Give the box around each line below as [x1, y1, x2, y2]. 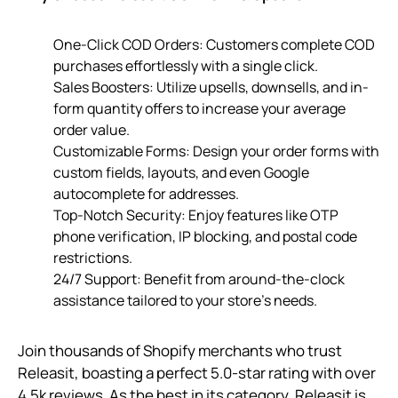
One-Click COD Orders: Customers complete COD [53, 35, 375, 55]
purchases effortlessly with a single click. [53, 56, 318, 76]
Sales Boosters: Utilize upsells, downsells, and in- [53, 77, 369, 98]
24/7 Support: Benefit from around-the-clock [53, 269, 345, 290]
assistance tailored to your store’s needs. [53, 291, 317, 311]
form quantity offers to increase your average [53, 99, 346, 119]
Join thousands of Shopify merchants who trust [18, 340, 342, 362]
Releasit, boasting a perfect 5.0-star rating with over [18, 362, 376, 384]
